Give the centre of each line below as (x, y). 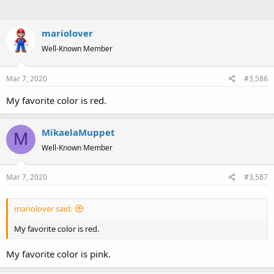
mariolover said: (43, 209)
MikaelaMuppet (78, 132)
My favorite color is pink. (58, 254)
